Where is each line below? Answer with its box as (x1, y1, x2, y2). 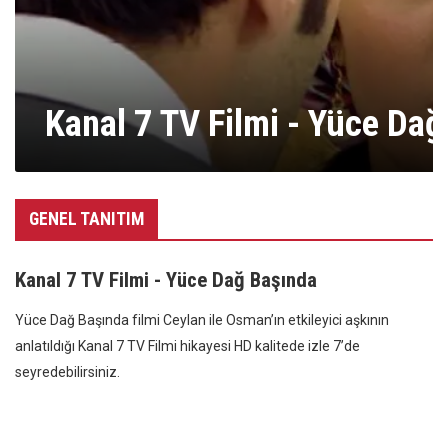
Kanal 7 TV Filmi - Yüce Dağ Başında (15, 268, 317, 292)
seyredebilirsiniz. (15, 364, 120, 380)
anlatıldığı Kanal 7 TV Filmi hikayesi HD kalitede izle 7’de (15, 338, 360, 354)
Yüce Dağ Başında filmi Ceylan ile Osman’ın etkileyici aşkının (15, 312, 389, 328)
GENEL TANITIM (29, 209, 144, 229)
